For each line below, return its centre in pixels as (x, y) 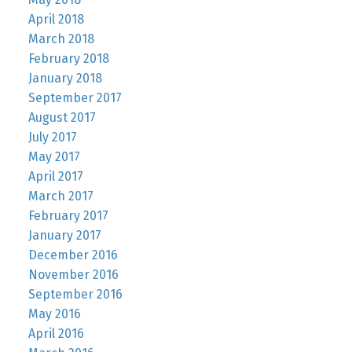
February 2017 (68, 215)
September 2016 (75, 294)
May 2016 (54, 313)
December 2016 (73, 255)
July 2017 (52, 137)
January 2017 (64, 235)
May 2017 (54, 156)
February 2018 (68, 58)
